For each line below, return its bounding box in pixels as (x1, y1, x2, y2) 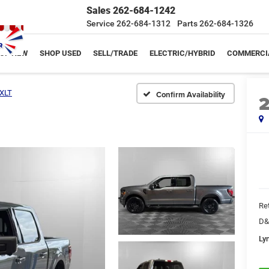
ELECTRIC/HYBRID (150, 49, 215, 58)
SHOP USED (40, 49, 81, 58)
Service (86, 19, 115, 28)
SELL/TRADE (93, 49, 138, 58)
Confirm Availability (156, 88, 225, 100)
